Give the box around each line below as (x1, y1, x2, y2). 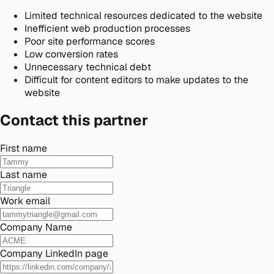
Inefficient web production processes (24, 21, 190, 35)
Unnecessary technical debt (24, 60, 151, 73)
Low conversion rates (24, 47, 118, 61)
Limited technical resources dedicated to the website (24, 9, 262, 22)
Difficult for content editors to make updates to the (24, 73, 248, 86)
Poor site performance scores (24, 34, 155, 48)
